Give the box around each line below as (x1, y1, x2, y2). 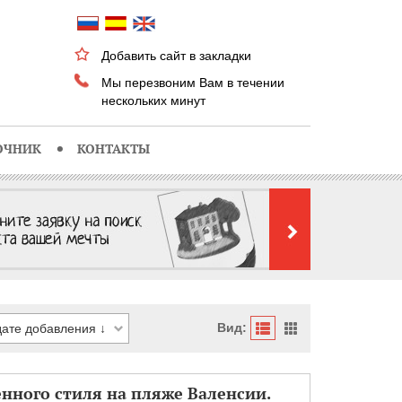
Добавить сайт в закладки (101, 48, 252, 63)
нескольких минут (101, 93, 206, 108)
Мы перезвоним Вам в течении (101, 75, 285, 90)
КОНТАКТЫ (76, 140, 150, 157)
